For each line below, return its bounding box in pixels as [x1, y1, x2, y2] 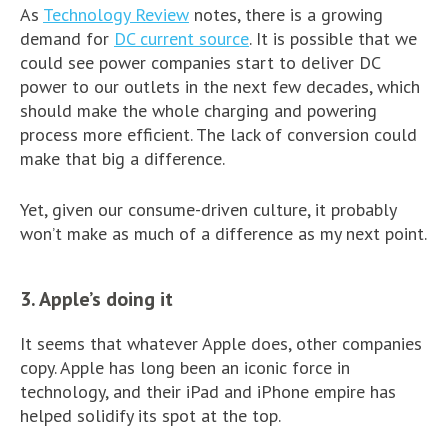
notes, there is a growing [189, 3, 383, 26]
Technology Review [43, 3, 189, 26]
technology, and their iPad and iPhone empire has [20, 380, 396, 403]
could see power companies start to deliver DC [20, 51, 380, 74]
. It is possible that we [249, 27, 417, 50]
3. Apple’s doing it [20, 286, 173, 312]
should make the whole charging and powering [20, 99, 377, 122]
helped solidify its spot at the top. [20, 404, 281, 427]
